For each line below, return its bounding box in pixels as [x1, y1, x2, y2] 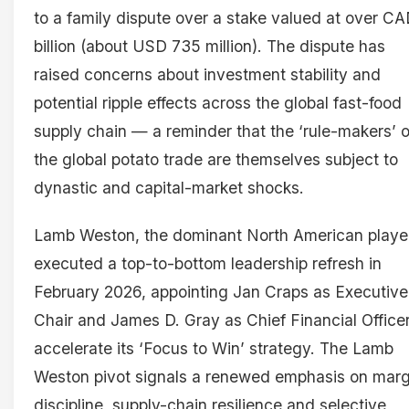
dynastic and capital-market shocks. [34, 178, 304, 198]
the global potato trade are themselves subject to [34, 150, 398, 170]
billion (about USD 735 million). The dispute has [34, 37, 385, 57]
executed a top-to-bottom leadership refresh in [34, 254, 382, 274]
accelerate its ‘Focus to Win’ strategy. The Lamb [34, 339, 393, 359]
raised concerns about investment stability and [34, 65, 381, 85]
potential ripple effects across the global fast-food [34, 93, 402, 113]
